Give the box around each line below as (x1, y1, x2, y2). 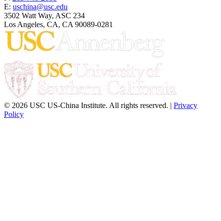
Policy (4, 110, 24, 118)
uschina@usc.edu (13, 2, 68, 11)
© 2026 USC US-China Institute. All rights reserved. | (4, 101, 174, 110)
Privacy (174, 101, 197, 110)
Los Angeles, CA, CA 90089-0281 (4, 20, 113, 29)
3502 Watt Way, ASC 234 (4, 11, 85, 20)
